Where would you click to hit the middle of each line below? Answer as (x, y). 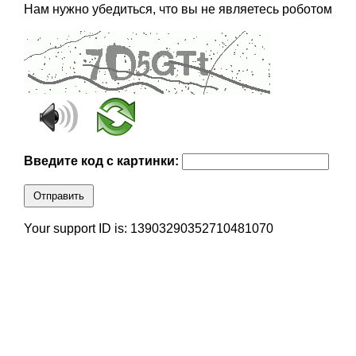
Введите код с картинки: (103, 161)
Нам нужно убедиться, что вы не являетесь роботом (178, 10)
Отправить (58, 196)
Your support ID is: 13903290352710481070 (148, 229)
